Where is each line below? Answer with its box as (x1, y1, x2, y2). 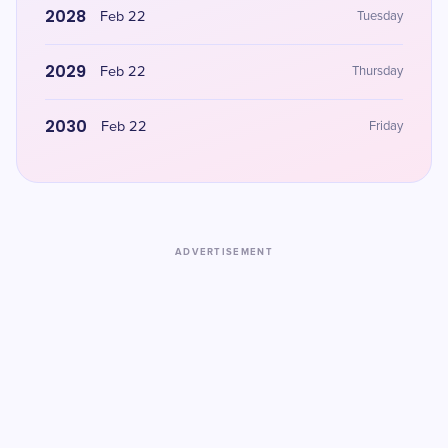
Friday (369, 120, 403, 133)
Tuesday (357, 10, 403, 23)
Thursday (352, 65, 403, 78)
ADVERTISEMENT (174, 246, 274, 258)
